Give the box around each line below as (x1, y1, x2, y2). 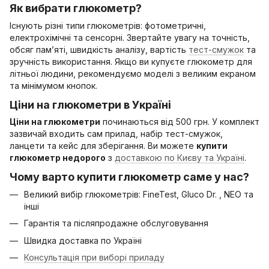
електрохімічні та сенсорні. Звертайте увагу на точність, (10, 32, 250, 43)
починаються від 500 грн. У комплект (100, 116, 259, 127)
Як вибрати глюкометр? (10, 2, 142, 15)
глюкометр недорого (10, 153, 106, 163)
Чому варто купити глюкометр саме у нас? (10, 171, 249, 184)
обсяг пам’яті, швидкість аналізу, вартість (10, 44, 189, 55)
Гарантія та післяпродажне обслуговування (24, 218, 208, 229)
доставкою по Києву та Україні (115, 153, 244, 163)
